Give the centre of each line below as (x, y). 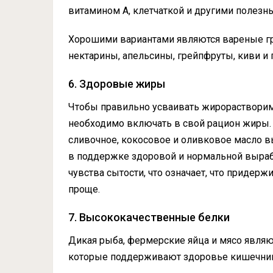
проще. (84, 190)
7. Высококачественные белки (149, 218)
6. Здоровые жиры (117, 84)
